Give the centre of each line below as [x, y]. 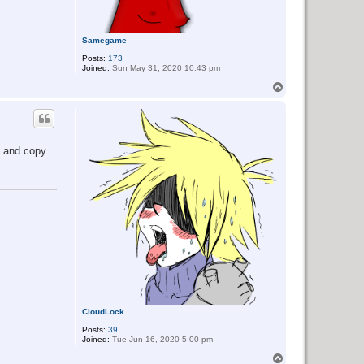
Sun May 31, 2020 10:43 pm [165, 68]
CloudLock [103, 312]
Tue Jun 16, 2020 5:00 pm [161, 340]
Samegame [104, 41]
